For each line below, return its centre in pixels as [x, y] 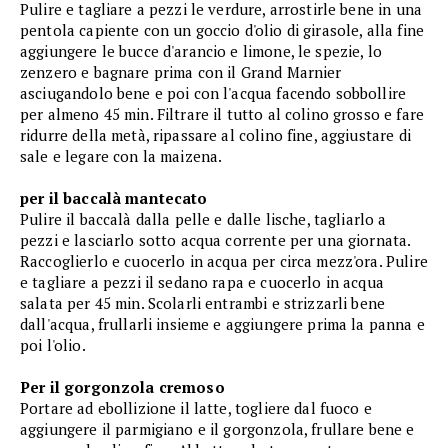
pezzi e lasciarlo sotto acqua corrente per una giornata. [215, 239]
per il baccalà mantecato [114, 197]
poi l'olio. [53, 344]
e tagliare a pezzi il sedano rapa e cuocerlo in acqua [202, 281]
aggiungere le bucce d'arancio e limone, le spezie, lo [201, 50]
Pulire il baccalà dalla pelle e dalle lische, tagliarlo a [203, 218]
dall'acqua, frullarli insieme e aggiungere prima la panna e [222, 323]
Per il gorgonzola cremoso [122, 386]
